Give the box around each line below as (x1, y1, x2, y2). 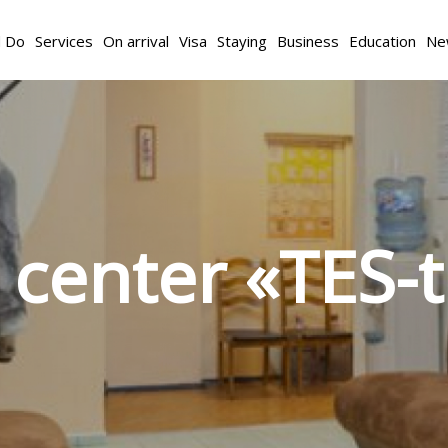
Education (348, 30, 416, 51)
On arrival (102, 30, 169, 51)
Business (276, 30, 339, 51)
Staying (216, 30, 267, 51)
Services (34, 30, 93, 51)
